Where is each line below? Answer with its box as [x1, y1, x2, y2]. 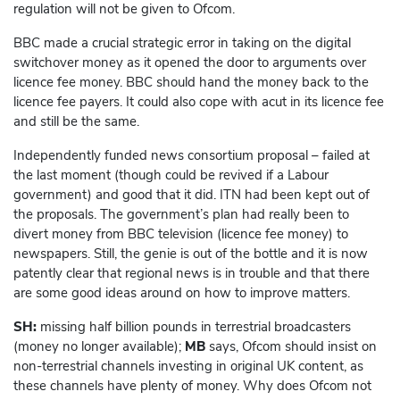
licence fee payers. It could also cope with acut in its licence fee [13, 93, 384, 112]
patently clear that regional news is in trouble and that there [13, 264, 370, 283]
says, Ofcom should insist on [205, 337, 377, 356]
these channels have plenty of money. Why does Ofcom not [13, 377, 371, 396]
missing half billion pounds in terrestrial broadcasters [37, 318, 351, 337]
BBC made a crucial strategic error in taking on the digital [13, 34, 351, 53]
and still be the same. [13, 112, 139, 131]
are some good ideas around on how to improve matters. [13, 284, 350, 303]
